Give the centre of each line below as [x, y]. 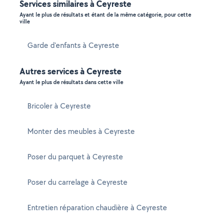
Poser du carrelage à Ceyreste [77, 182]
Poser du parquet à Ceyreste [75, 157]
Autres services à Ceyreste [71, 71]
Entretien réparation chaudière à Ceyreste [97, 208]
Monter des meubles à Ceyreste [81, 131]
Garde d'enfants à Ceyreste [73, 45]
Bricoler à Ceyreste [59, 106]
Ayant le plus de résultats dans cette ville [71, 82]
